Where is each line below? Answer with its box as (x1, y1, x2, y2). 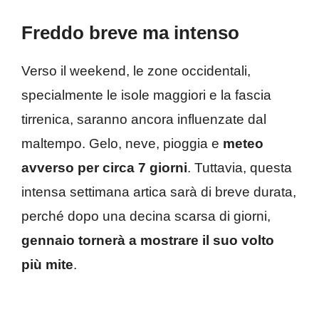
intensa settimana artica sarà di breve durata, (21, 184, 296, 199)
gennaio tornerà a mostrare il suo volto (21, 232, 274, 248)
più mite (21, 256, 73, 272)
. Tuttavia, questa (187, 159, 292, 175)
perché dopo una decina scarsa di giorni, (21, 208, 271, 224)
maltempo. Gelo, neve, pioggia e (21, 135, 219, 151)
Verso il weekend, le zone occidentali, (21, 63, 251, 78)
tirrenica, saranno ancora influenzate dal (21, 111, 266, 127)
